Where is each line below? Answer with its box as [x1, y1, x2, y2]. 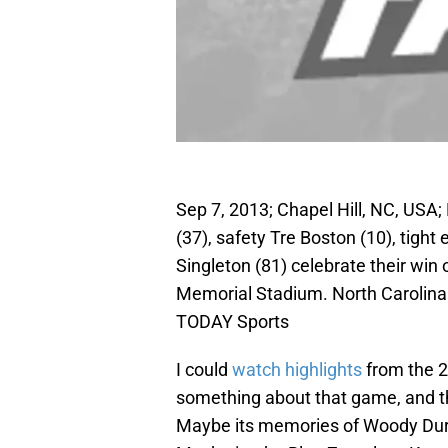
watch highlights [232, 359, 362, 381]
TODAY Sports [176, 311, 289, 333]
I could [176, 359, 232, 381]
